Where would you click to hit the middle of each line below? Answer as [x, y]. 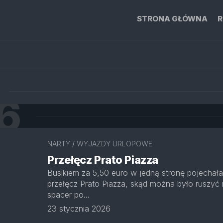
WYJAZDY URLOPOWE [114, 144]
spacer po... [68, 195]
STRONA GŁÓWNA [172, 19]
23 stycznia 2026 [79, 209]
